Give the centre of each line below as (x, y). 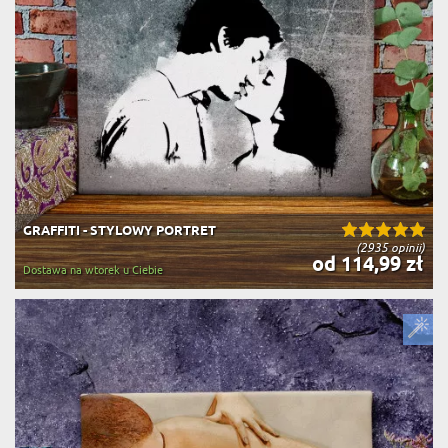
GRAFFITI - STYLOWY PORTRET (119, 231)
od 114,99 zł (365, 265)
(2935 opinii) (390, 247)
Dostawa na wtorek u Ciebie (93, 270)
